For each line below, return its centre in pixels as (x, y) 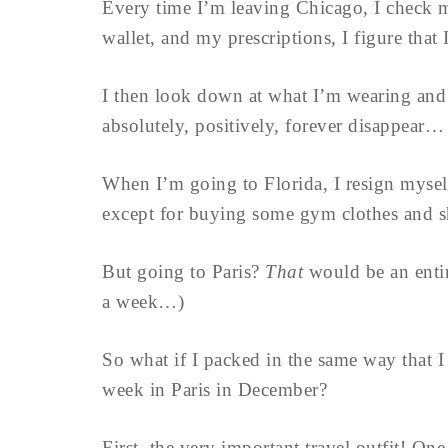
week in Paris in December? (214, 389)
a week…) (143, 301)
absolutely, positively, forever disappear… (273, 125)
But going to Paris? (183, 271)
